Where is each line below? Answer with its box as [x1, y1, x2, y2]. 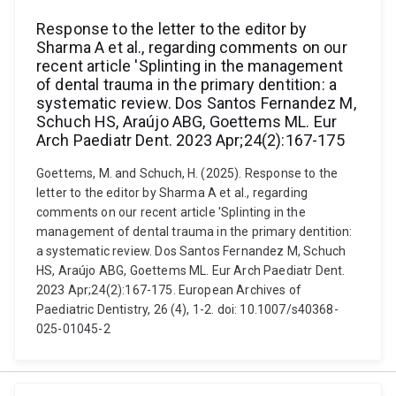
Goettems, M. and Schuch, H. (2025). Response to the [36, 166, 339, 180]
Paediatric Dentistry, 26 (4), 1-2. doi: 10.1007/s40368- [36, 302, 339, 316]
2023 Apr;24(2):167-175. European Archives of [36, 283, 302, 297]
